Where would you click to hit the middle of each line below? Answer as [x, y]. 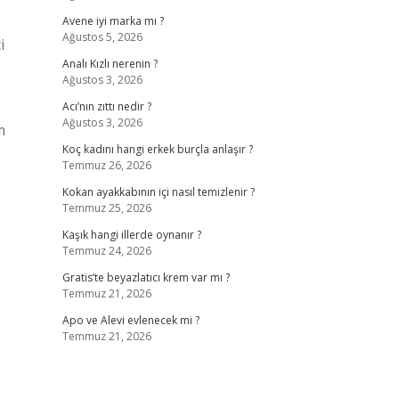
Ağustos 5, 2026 [102, 37]
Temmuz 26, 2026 [106, 165]
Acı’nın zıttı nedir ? [106, 106]
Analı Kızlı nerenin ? [110, 64]
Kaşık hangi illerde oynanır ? [131, 235]
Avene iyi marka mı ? [113, 21]
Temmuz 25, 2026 [106, 208]
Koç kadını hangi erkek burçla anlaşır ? [157, 149]
